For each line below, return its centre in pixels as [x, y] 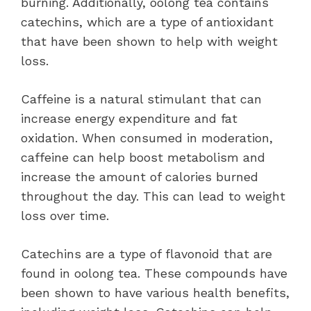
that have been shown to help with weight [149, 41]
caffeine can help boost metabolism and [143, 157]
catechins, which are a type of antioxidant [147, 22]
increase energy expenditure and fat [129, 118]
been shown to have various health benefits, [155, 292]
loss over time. [65, 215]
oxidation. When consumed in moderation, [147, 137]
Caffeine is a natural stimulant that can [141, 99]
